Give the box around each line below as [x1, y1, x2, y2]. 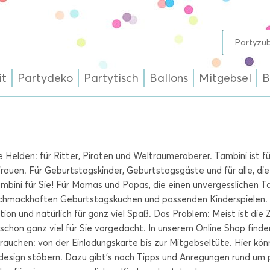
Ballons [149, 71, 188, 85]
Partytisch [84, 71, 139, 85]
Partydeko [17, 71, 73, 85]
